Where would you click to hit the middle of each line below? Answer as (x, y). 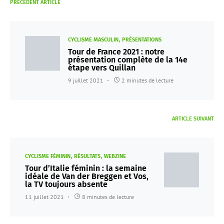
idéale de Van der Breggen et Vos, (87, 176)
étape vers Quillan (102, 67)
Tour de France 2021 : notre (116, 51)
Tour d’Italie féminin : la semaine (86, 168)
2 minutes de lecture (147, 80)
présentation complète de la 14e (128, 59)
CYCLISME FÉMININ (48, 156)
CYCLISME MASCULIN (93, 39)
